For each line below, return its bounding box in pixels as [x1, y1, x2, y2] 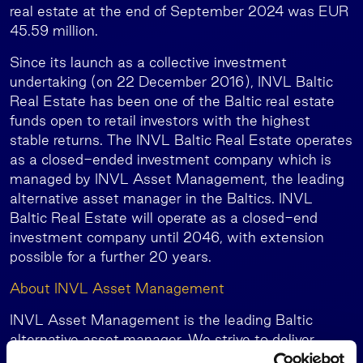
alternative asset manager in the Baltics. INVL [10, 190, 313, 206]
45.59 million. [10, 23, 102, 38]
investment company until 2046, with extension [10, 229, 324, 245]
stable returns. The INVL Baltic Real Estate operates [10, 132, 352, 147]
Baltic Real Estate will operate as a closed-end [10, 210, 318, 225]
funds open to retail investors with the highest [10, 113, 310, 128]
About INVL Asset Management [10, 280, 228, 296]
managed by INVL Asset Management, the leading [10, 171, 344, 186]
